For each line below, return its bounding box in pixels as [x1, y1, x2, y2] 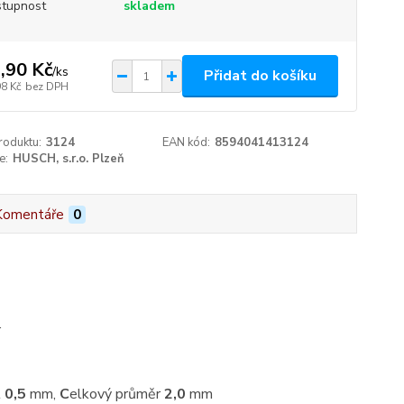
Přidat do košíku [203, 66, 317, 86]
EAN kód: [162, 134, 211, 151]
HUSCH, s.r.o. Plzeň [12, 151, 124, 167]
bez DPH [24, 78, 69, 94]
